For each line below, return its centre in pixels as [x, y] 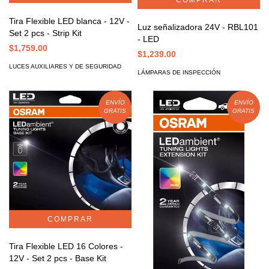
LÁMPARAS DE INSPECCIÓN [179, 72]
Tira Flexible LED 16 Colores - [66, 246]
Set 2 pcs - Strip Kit [45, 33]
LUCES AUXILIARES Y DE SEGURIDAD [65, 66]
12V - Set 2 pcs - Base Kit [58, 258]
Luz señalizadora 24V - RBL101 [198, 27]
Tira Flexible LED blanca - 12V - [69, 21]
